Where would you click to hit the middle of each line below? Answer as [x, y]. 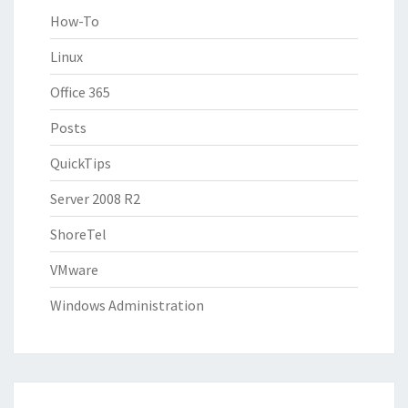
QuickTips [81, 163]
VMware [74, 269]
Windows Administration [127, 305]
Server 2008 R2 [95, 198]
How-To [75, 20]
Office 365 [80, 92]
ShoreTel [78, 234]
